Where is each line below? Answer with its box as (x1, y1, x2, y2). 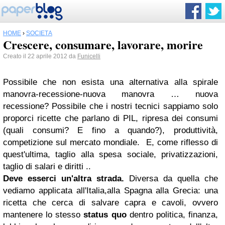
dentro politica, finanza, (126, 210, 218, 219)
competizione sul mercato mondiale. (3, 138, 143, 147)
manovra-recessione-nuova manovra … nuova (3, 89, 218, 99)
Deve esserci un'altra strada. (3, 174, 124, 183)
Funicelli (77, 53, 100, 60)
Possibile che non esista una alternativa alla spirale (3, 77, 218, 87)
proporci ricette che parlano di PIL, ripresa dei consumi (3, 114, 218, 123)
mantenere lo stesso (3, 210, 84, 219)
